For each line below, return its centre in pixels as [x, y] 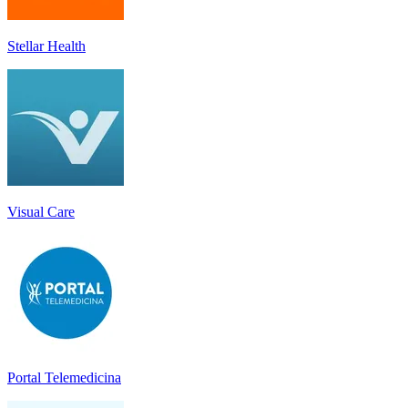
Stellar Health [46, 46]
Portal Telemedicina [64, 377]
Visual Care [41, 211]
